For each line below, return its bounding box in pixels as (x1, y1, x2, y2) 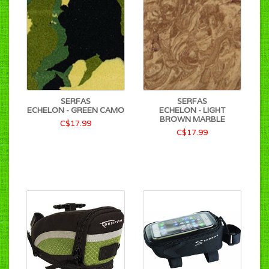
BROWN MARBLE (159, 114, 225, 124)
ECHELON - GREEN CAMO (27, 105, 124, 115)
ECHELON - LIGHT (159, 105, 226, 115)
